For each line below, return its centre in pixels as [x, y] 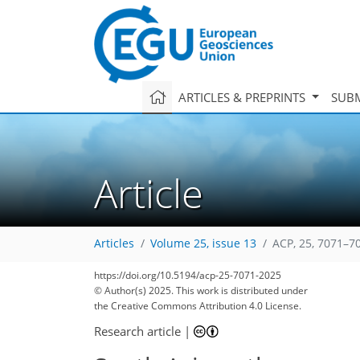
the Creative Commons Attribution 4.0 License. [198, 306]
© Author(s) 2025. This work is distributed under [201, 290]
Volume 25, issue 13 [203, 244]
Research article [137, 331]
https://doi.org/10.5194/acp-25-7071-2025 [188, 275]
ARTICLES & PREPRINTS [243, 97]
